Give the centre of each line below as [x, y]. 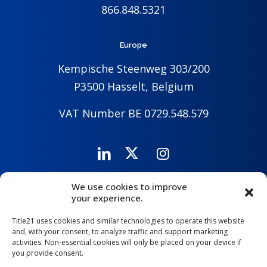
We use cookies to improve [129, 187]
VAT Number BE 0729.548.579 [133, 113]
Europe [133, 45]
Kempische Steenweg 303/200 [133, 68]
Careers [72, 195]
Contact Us [195, 195]
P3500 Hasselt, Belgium [133, 86]
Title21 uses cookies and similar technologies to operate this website [128, 221]
